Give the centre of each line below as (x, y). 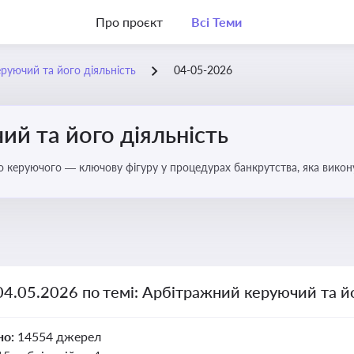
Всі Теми (216, 22)
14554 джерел (59, 336)
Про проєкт (129, 22)
